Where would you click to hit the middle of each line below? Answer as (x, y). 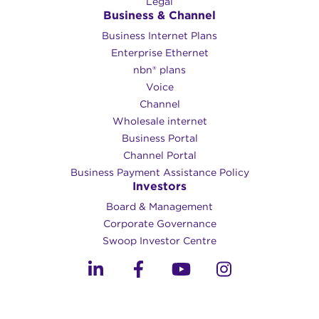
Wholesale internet (159, 121)
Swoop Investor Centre (159, 241)
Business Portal (159, 138)
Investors (159, 187)
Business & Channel (159, 16)
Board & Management (159, 207)
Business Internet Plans (159, 36)
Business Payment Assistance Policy (159, 173)
